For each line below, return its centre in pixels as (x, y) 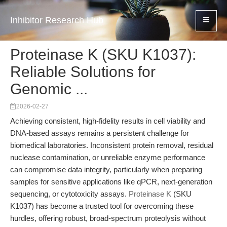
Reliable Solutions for (83, 72)
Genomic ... (49, 89)
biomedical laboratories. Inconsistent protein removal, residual (112, 145)
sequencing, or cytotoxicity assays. (69, 194)
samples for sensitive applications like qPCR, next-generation (111, 182)
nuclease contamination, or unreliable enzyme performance (108, 157)
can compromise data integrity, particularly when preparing (106, 169)
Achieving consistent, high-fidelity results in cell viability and (108, 121)
